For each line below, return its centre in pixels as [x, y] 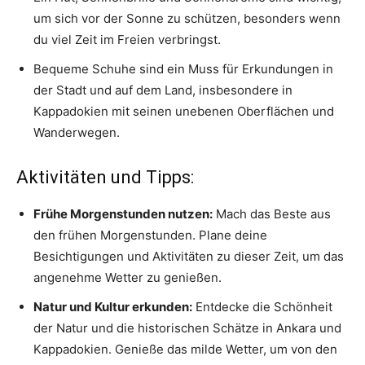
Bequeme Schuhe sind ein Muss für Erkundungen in [183, 69]
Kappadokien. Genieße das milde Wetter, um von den [185, 350]
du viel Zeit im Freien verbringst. [127, 40]
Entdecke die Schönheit [262, 307]
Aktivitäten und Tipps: [105, 178]
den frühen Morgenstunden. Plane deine [150, 235]
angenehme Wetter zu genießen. [128, 278]
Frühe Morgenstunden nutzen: [123, 214]
